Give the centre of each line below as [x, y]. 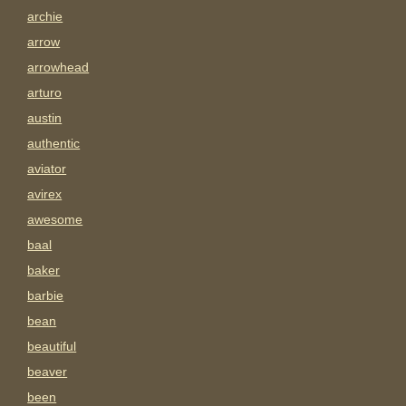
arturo [45, 93]
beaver [48, 372]
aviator [47, 169]
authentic [54, 144]
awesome [55, 220]
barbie [46, 296]
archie [45, 17]
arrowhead [58, 68]
